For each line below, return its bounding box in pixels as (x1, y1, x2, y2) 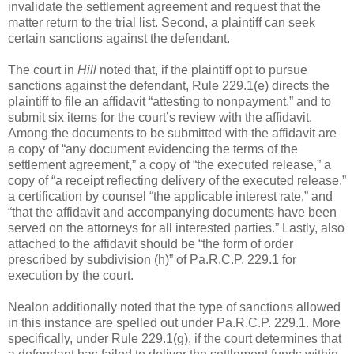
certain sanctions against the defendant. (8, 31, 230, 45)
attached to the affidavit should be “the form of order (8, 236, 293, 250)
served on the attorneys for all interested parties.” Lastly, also (8, 220, 345, 235)
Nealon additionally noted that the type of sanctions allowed (8, 299, 341, 314)
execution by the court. (8, 268, 134, 282)
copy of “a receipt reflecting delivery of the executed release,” (8, 173, 346, 187)
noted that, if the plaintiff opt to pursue (96, 62, 307, 77)
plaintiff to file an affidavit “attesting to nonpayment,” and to (8, 94, 331, 108)
